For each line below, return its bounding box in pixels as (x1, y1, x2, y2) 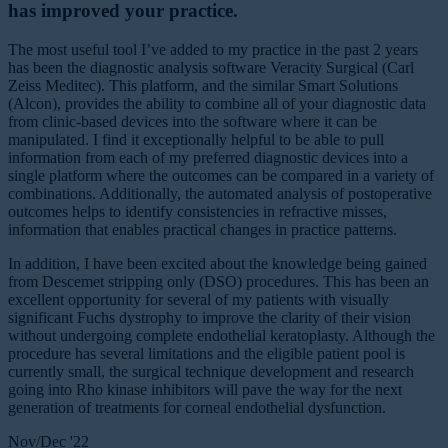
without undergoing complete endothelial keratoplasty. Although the (8, 326, 435, 344)
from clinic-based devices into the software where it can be (8, 112, 377, 130)
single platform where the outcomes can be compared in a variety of (8, 166, 434, 184)
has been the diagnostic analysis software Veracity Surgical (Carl (8, 58, 414, 76)
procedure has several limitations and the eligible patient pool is (8, 344, 405, 362)
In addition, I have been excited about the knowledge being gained (8, 254, 427, 272)
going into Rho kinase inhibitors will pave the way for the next (8, 380, 402, 398)
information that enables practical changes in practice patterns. (8, 220, 397, 238)
